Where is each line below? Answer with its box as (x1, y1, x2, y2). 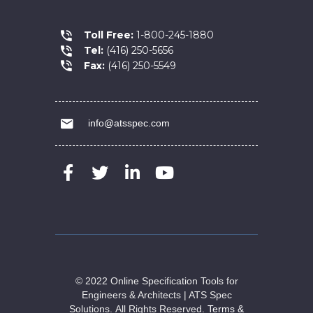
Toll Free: (84, 29, 133, 41)
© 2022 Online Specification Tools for (75, 275, 238, 287)
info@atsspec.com (85, 117, 170, 129)
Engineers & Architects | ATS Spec (81, 289, 232, 301)
